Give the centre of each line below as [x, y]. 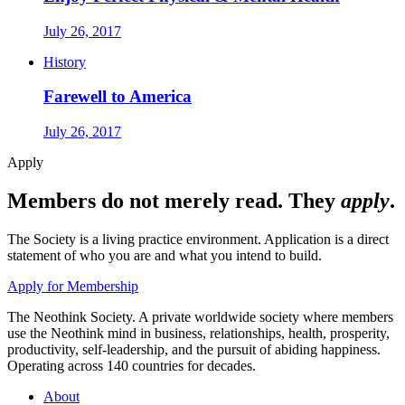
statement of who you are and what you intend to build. [165, 255]
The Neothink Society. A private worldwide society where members [200, 316]
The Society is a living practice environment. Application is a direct [198, 239]
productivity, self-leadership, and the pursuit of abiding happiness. [194, 349]
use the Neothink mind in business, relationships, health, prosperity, [198, 333]
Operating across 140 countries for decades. [132, 365]
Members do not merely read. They [174, 201]
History [65, 61]
